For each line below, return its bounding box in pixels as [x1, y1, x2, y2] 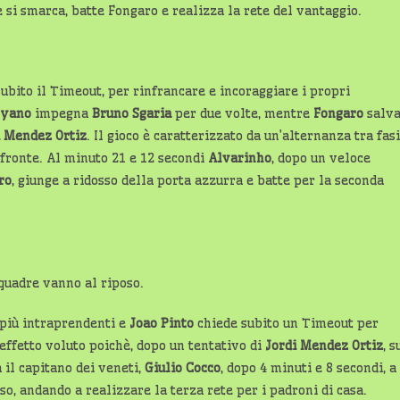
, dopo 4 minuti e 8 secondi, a [221, 360, 396, 376]
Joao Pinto [129, 315, 194, 331]
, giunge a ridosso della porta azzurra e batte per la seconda [12, 172, 384, 188]
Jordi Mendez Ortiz [265, 337, 383, 354]
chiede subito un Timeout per [194, 315, 379, 331]
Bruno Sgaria [92, 105, 171, 121]
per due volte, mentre [171, 105, 313, 121]
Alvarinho [208, 150, 271, 166]
